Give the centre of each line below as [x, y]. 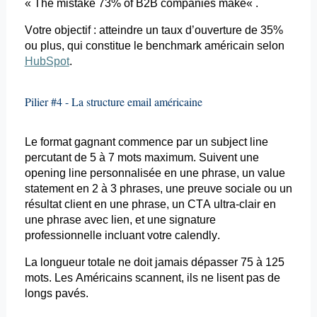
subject [229, 142]
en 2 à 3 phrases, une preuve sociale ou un [183, 189]
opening [45, 173]
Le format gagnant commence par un [117, 142]
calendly [196, 236]
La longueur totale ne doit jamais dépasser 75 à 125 [154, 263]
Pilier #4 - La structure [76, 102]
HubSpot [47, 62]
